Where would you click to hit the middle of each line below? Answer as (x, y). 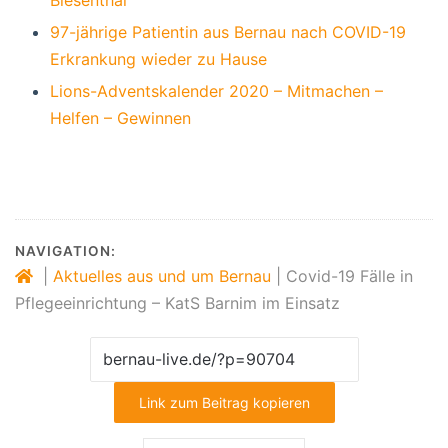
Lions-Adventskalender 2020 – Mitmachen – (216, 91)
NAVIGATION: (65, 251)
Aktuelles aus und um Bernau (162, 276)
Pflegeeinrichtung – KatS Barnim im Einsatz (177, 303)
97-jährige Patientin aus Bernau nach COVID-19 (228, 32)
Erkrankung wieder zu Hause (158, 59)
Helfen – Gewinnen (120, 118)
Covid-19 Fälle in (349, 276)
